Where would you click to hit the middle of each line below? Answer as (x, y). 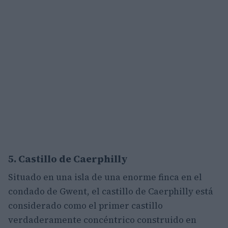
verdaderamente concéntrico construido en (102, 220)
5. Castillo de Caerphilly (68, 159)
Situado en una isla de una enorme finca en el (105, 177)
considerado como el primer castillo (85, 206)
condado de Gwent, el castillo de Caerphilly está (111, 191)
